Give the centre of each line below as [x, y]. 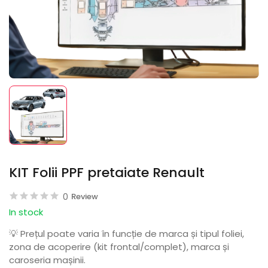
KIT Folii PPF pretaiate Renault [107, 173]
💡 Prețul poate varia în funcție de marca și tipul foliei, [127, 234]
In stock [26, 212]
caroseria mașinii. [47, 260]
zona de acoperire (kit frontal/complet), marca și [119, 247]
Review [85, 197]
